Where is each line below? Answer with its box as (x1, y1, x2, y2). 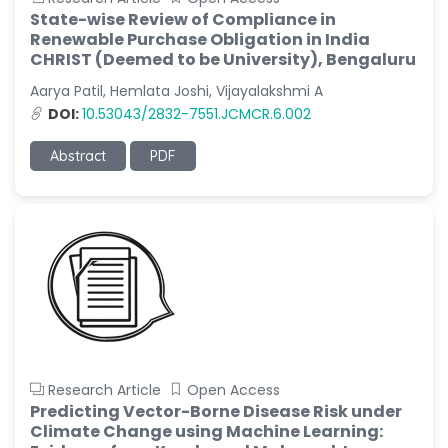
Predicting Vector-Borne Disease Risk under (30, 400, 402, 423)
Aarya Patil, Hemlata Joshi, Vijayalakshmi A (30, 81, 323, 101)
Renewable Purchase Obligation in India (30, 28, 370, 51)
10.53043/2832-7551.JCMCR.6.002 (82, 104, 311, 124)
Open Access (187, 380, 280, 400)
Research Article (48, 380, 161, 400)
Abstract (50, 147, 106, 165)
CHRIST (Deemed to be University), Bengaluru (30, 48, 416, 71)
